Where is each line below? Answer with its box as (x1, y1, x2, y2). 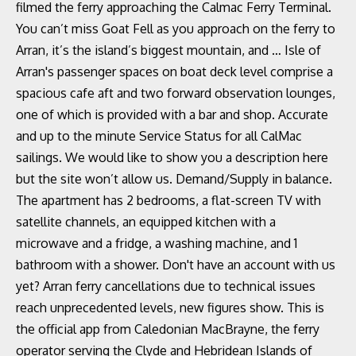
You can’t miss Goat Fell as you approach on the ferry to (16, 21, 335, 37)
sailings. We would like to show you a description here (16, 149, 328, 165)
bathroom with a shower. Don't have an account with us (16, 257, 335, 273)
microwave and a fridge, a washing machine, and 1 (16, 235, 297, 251)
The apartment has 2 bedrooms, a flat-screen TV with (16, 192, 321, 208)
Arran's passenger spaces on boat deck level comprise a (16, 64, 333, 79)
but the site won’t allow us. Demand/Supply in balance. (16, 171, 332, 187)
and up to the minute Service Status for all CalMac (16, 128, 302, 144)
